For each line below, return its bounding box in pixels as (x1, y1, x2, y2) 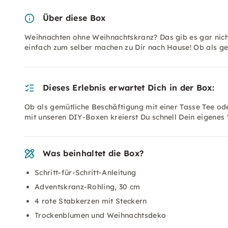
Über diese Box (43, 13, 106, 23)
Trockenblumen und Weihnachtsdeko (35, 211, 166, 220)
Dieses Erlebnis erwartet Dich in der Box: (43, 82, 215, 93)
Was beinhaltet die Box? (43, 148, 144, 158)
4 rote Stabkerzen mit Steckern (35, 196, 147, 206)
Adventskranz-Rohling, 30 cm (35, 182, 140, 191)
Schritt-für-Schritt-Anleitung (35, 168, 136, 177)
